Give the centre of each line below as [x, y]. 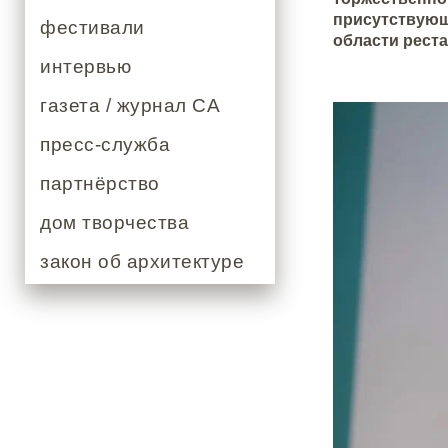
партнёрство [100, 183]
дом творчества [114, 222]
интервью [85, 66]
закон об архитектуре [142, 261]
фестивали [92, 27]
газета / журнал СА [130, 105]
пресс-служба [105, 144]
